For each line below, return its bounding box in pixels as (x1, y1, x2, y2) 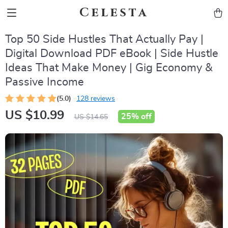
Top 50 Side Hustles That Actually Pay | (5, 34, 204, 45)
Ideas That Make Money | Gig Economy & (5, 62, 213, 73)
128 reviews (76, 95, 115, 102)
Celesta (79, 5, 149, 21)
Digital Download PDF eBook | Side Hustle (5, 48, 218, 59)
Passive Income (5, 76, 84, 88)
